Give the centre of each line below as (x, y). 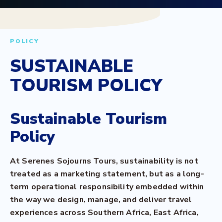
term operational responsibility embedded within (107, 187)
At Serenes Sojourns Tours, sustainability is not (104, 161)
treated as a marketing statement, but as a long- (107, 174)
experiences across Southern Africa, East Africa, (104, 213)
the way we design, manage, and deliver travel (101, 200)
